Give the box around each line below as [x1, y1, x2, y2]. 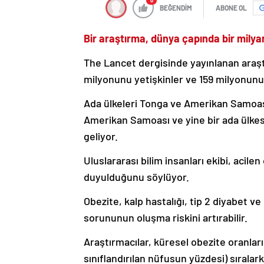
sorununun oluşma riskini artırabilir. [84, 211, 247, 225]
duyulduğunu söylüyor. [84, 170, 189, 184]
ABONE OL [216, 4, 247, 12]
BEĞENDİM [160, 4, 192, 12]
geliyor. [84, 130, 118, 143]
